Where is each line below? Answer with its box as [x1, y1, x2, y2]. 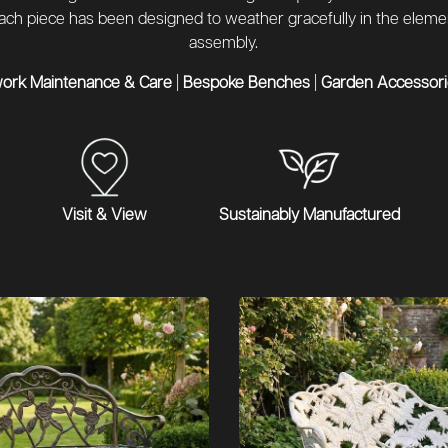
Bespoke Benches [183, 75, 311, 92]
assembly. [189, 35, 259, 52]
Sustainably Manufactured [218, 207, 400, 224]
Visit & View [62, 207, 148, 224]
